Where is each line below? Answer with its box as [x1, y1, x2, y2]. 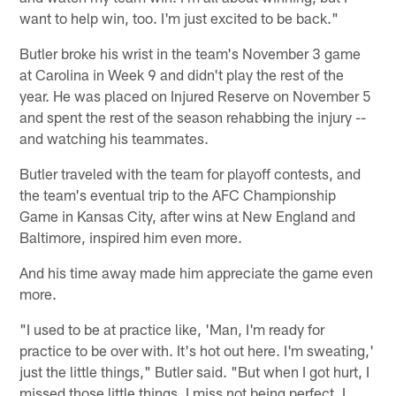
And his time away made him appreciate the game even [19, 263, 374, 281]
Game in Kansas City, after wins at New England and [19, 206, 356, 225]
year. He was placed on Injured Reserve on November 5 [19, 86, 372, 104]
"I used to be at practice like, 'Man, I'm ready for [19, 319, 325, 338]
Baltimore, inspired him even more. [19, 227, 243, 246]
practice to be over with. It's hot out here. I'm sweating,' [19, 340, 375, 359]
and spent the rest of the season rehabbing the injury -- [19, 107, 367, 126]
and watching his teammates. [19, 128, 209, 147]
